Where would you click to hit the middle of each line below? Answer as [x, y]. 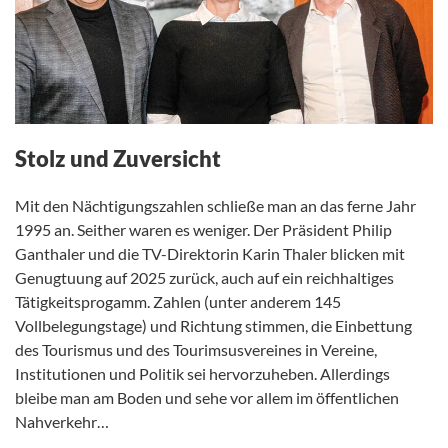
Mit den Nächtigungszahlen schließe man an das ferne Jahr [215, 206]
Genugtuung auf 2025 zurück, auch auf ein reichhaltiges [204, 278]
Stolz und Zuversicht [118, 159]
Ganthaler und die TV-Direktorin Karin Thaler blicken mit [210, 254]
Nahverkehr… [62, 422]
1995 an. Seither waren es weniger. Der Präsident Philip [203, 230]
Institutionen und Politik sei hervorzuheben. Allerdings [202, 374]
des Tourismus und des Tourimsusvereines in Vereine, [196, 350]
